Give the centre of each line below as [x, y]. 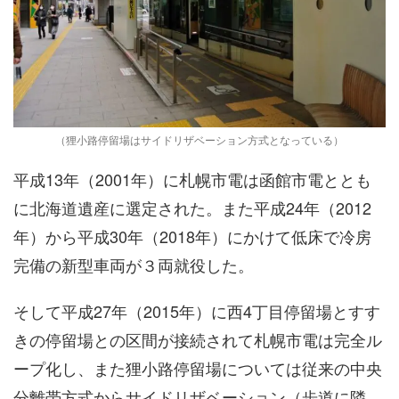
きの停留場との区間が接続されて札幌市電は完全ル [198, 339]
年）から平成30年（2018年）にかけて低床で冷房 [192, 236]
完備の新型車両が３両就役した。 [134, 264]
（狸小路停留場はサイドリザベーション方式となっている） [199, 139]
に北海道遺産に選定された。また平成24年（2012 [192, 207]
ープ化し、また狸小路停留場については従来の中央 [198, 367]
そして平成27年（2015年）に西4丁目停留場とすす [197, 310]
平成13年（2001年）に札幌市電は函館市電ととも [192, 179]
